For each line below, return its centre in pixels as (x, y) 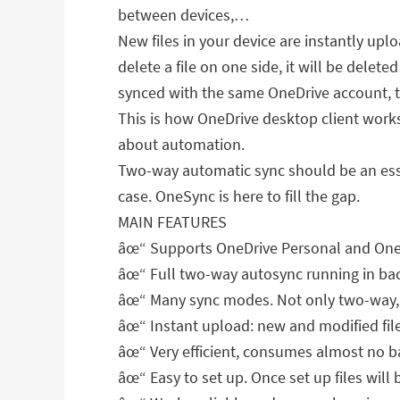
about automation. (181, 144)
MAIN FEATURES (172, 222)
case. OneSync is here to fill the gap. (239, 196)
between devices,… (183, 15)
